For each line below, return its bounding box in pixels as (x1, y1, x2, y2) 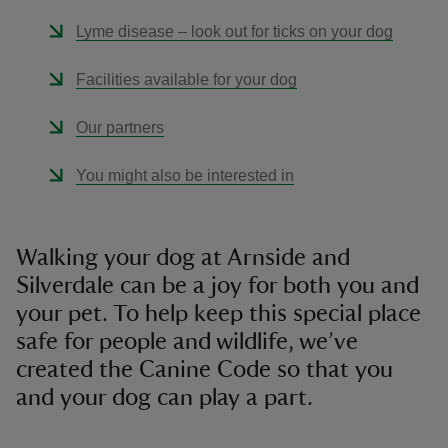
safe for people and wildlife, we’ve (16, 330, 358, 354)
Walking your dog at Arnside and (16, 246, 350, 270)
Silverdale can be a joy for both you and (16, 274, 419, 298)
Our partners (76, 119, 164, 136)
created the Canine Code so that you (16, 358, 393, 382)
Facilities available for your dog (76, 71, 297, 88)
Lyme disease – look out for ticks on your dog (76, 23, 393, 40)
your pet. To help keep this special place (16, 302, 421, 326)
